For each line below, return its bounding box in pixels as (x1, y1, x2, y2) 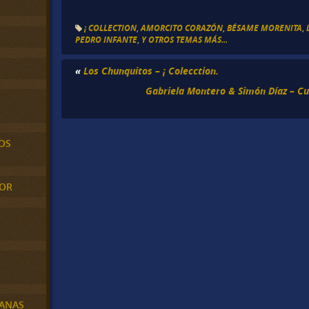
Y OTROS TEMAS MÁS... (141, 33, 228, 46)
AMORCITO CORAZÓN (141, 21, 223, 34)
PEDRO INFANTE (75, 33, 138, 46)
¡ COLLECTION (84, 21, 137, 34)
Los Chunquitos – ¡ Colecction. (83, 63, 219, 77)
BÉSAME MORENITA (227, 21, 303, 34)
